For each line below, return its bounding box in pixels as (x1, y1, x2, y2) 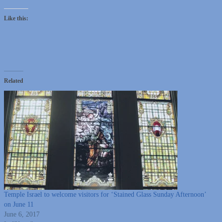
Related (4, 77, 23, 84)
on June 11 (4, 200, 34, 208)
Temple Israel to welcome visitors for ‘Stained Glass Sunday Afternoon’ (4, 190, 206, 198)
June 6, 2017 (4, 210, 40, 218)
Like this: (4, 14, 28, 22)
